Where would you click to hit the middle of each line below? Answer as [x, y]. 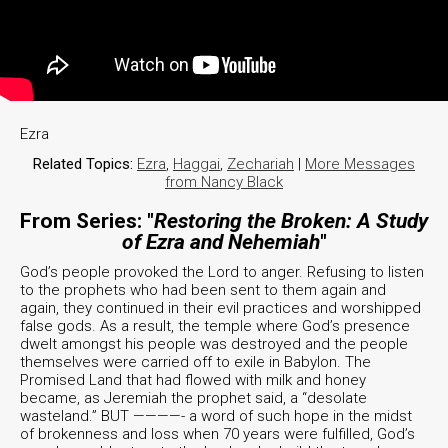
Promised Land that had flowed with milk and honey [193, 380]
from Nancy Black [224, 182]
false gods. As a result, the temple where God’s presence [215, 326]
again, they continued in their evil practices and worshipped [220, 308]
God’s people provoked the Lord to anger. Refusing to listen [222, 272]
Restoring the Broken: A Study [291, 221]
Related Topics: [83, 164]
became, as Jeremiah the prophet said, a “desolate [193, 398]
